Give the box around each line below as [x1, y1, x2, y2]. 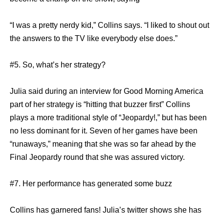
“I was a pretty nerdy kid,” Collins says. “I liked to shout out [10, 21, 209, 29]
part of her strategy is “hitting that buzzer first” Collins [10, 100, 190, 109]
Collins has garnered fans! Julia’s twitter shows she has [10, 205, 201, 214]
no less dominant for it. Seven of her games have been [10, 126, 197, 135]
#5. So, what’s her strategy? [10, 60, 106, 69]
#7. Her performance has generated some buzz [10, 179, 172, 188]
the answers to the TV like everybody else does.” [10, 34, 177, 43]
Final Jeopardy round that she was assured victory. [10, 153, 185, 161]
